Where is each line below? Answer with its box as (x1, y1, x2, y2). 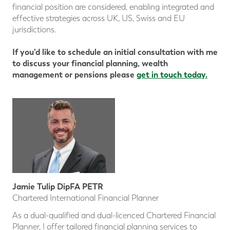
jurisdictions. (12, 25, 56, 35)
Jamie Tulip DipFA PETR (12, 181, 103, 193)
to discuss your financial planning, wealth (12, 58, 168, 69)
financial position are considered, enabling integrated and (12, 2, 214, 12)
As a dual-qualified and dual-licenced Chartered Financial (12, 210, 216, 221)
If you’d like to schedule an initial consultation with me (12, 47, 218, 58)
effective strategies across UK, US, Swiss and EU (12, 13, 185, 24)
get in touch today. (137, 69, 207, 81)
